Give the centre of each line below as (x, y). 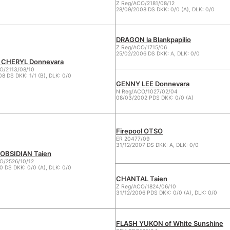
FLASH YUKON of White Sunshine (170, 223)
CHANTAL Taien (142, 179)
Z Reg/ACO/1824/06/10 (146, 187)
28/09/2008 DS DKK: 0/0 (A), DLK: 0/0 (165, 9)
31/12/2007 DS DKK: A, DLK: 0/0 (157, 145)
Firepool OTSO (139, 131)
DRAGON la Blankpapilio (154, 40)
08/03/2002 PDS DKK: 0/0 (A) (155, 98)
